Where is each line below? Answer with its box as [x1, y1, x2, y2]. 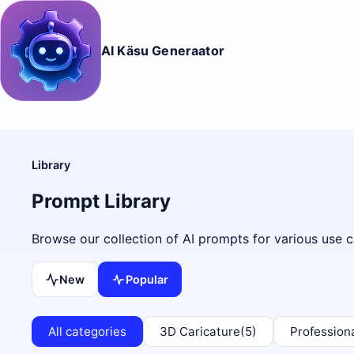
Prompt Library [32, 190, 171, 213]
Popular [126, 273, 168, 286]
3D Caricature [160, 324, 240, 339]
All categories [48, 324, 126, 339]
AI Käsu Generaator [101, 42, 224, 58]
